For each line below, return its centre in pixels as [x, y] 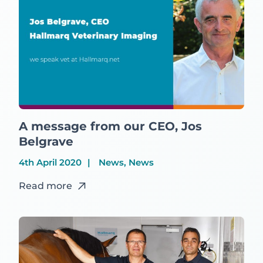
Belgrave [46, 142]
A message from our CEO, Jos [110, 127]
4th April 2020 [50, 163]
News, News [125, 163]
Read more [45, 186]
